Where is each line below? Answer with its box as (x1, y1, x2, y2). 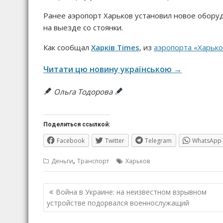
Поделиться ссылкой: (43, 120, 110, 128)
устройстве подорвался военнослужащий (47, 198, 189, 208)
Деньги (51, 157, 73, 166)
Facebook (57, 136, 85, 145)
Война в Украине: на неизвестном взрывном (56, 187, 207, 197)
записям (43, 208, 92, 222)
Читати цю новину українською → (43, 63, 182, 75)
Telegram (145, 136, 172, 145)
